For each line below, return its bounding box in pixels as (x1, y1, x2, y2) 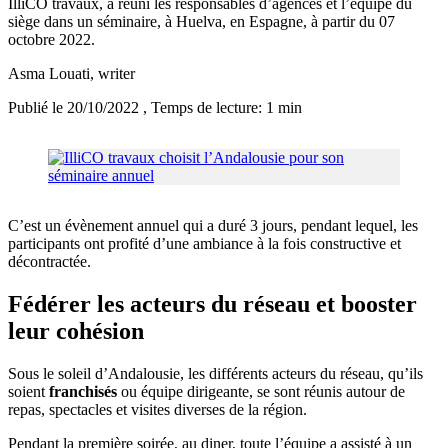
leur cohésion (8, 318, 144, 345)
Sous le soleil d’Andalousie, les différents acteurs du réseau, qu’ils (8, 365, 423, 383)
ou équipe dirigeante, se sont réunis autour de (117, 383, 405, 401)
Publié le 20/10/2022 (8, 99, 143, 117)
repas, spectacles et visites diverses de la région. (8, 401, 307, 419)
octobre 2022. (8, 31, 95, 49)
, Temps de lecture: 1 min (143, 99, 302, 117)
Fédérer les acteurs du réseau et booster (8, 291, 417, 318)
